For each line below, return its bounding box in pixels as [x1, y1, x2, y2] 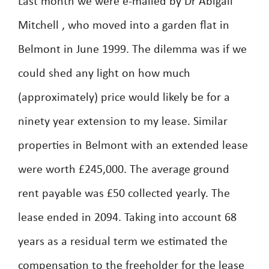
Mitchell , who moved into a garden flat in [18, 20, 229, 32]
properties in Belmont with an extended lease [18, 140, 248, 152]
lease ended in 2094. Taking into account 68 [18, 212, 237, 224]
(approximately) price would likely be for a [18, 92, 230, 104]
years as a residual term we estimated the [18, 236, 228, 248]
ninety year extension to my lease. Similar [18, 116, 228, 128]
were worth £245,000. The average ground [18, 164, 229, 176]
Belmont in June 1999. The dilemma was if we [18, 44, 247, 56]
